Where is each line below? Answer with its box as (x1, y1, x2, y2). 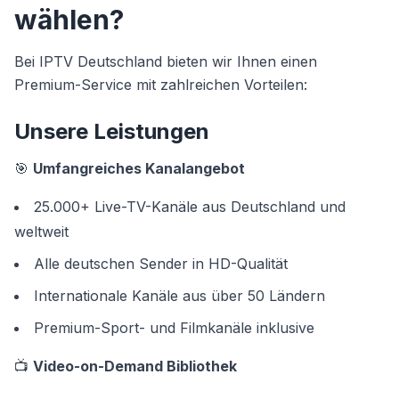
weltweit (14, 223, 69, 240)
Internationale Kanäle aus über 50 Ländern (34, 287, 325, 305)
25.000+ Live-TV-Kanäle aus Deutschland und (34, 198, 346, 216)
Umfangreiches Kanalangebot (33, 159, 245, 177)
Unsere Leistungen (14, 118, 209, 144)
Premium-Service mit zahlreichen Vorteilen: (14, 76, 307, 94)
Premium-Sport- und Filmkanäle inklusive (34, 319, 314, 337)
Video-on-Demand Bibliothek (33, 357, 237, 375)
